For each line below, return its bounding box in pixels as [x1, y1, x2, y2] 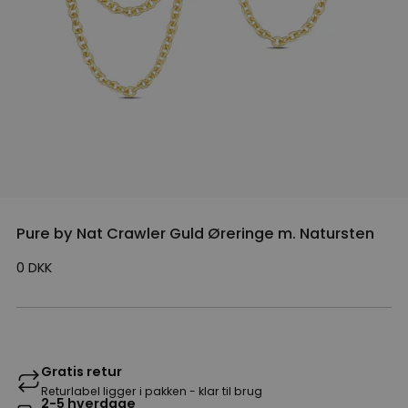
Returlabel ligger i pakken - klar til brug [41, 383, 262, 400]
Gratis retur [41, 362, 122, 382]
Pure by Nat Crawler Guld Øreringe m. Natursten [16, 223, 374, 245]
